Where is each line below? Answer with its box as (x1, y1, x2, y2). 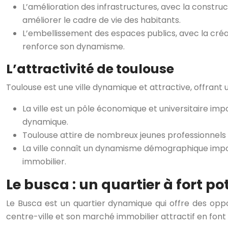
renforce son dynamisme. (22, 41, 125, 52)
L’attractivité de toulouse (6, 60, 174, 78)
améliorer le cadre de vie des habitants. (22, 14, 181, 26)
